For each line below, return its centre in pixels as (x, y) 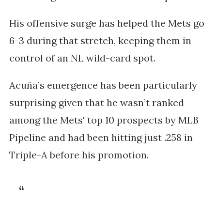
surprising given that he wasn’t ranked (96, 103)
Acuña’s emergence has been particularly (103, 85)
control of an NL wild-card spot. (83, 58)
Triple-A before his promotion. (79, 155)
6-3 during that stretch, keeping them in (100, 41)
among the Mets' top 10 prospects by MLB (104, 120)
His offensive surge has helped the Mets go (107, 23)
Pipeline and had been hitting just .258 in (101, 138)
